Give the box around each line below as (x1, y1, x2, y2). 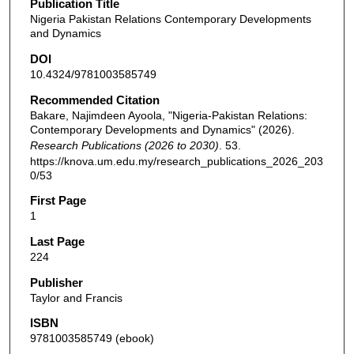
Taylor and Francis (29, 291, 122, 304)
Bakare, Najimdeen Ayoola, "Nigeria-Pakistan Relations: (29, 108, 307, 122)
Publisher (29, 275, 83, 289)
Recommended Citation (29, 92, 160, 107)
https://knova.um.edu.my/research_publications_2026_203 (29, 154, 323, 168)
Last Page (29, 234, 85, 248)
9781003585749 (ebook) (29, 332, 154, 345)
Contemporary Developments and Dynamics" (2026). (29, 122, 295, 136)
